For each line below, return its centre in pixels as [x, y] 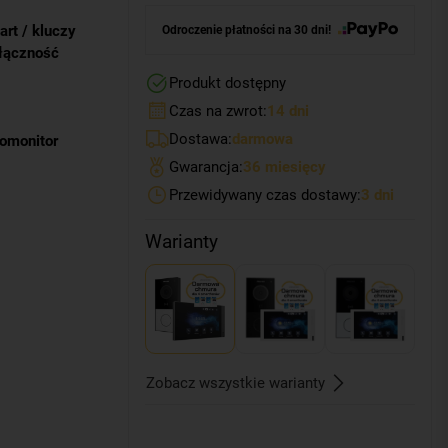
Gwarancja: [205, 167]
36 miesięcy [284, 167]
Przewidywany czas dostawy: [264, 195]
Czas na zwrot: [217, 111]
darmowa [262, 139]
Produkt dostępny [227, 83]
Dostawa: [200, 139]
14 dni [287, 111]
